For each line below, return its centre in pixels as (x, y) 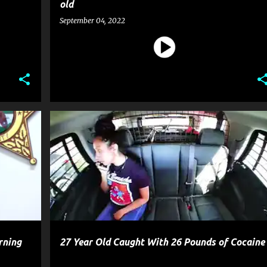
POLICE (108, 132)
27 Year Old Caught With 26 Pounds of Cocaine (162, 242)
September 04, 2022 (92, 21)
